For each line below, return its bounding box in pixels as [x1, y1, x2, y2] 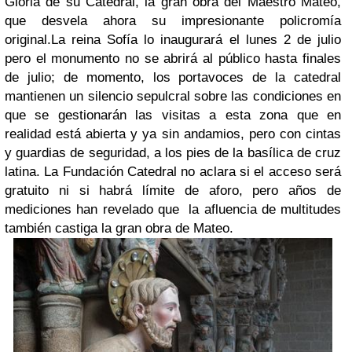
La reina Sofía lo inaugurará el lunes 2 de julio [51, 32, 341, 47]
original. [5, 32, 51, 47]
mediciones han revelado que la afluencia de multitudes [5, 202, 341, 217]
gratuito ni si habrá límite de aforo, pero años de [5, 183, 341, 198]
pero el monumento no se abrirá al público [5, 51, 266, 66]
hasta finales [265, 51, 342, 66]
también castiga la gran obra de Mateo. [5, 221, 233, 236]
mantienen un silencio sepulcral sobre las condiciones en [5, 89, 341, 104]
